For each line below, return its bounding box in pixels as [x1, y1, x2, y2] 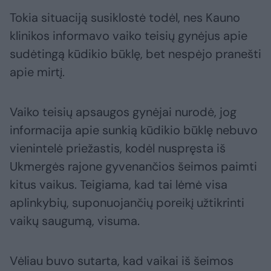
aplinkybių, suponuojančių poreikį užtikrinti [10, 195, 244, 211]
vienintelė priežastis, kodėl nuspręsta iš [10, 140, 226, 157]
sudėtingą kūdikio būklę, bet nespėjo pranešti [10, 46, 261, 62]
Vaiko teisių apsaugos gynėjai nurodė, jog [10, 104, 237, 120]
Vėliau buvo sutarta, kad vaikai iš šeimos [10, 253, 233, 269]
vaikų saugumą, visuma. [10, 213, 140, 229]
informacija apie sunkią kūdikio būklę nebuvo [10, 122, 258, 139]
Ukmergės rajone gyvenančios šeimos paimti [10, 158, 257, 175]
